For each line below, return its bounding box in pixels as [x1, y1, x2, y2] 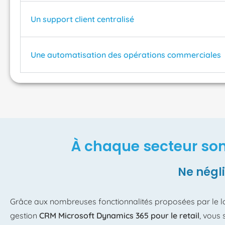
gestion [10, 210, 39, 221]
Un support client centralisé [31, 14, 134, 25]
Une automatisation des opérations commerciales [31, 50, 221, 60]
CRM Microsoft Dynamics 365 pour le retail [39, 210, 199, 221]
